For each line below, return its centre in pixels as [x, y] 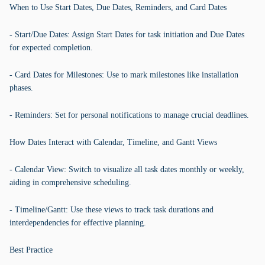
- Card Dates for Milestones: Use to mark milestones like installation [124, 75]
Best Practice [31, 250]
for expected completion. [51, 48]
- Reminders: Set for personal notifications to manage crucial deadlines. [129, 115]
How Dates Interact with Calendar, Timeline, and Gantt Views [113, 142]
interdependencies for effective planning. [78, 223]
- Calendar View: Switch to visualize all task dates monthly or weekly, [127, 169]
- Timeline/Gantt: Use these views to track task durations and [112, 210]
